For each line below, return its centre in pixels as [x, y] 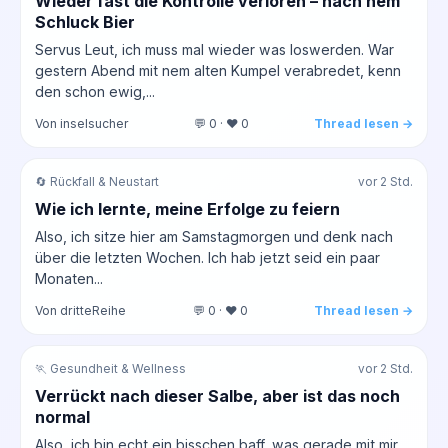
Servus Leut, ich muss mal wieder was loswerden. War [214, 49]
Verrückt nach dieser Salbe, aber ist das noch [217, 395]
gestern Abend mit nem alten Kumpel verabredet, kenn [218, 70]
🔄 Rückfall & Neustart [97, 181]
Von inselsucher [82, 123]
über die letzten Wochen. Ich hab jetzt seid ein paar [207, 257]
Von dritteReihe [80, 310]
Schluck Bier [85, 21]
